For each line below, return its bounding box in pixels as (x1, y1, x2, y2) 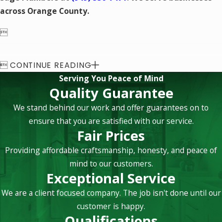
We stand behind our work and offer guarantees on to (13, 102, 209, 113)
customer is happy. (77, 200, 145, 212)
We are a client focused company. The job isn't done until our (1, 187, 221, 198)
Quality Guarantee (49, 83, 173, 102)
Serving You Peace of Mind (58, 72, 164, 84)
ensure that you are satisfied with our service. (28, 115, 194, 126)
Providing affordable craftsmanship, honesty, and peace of (5, 144, 217, 156)
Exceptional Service (47, 168, 175, 187)
